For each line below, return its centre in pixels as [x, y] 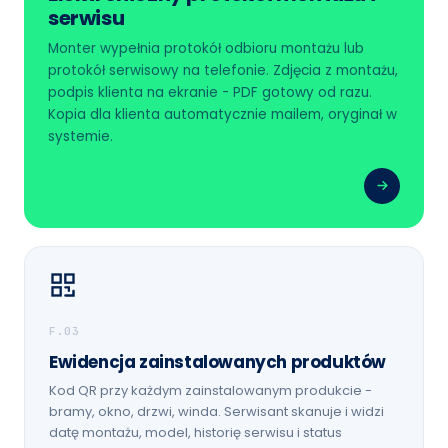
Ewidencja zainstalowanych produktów [217, 361]
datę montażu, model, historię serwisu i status [195, 432]
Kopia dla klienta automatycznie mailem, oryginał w [222, 114]
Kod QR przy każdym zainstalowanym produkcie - [210, 390]
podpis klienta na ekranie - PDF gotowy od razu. [210, 92]
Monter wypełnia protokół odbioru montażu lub [206, 48]
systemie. [80, 136]
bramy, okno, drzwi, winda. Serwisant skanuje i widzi [216, 411]
